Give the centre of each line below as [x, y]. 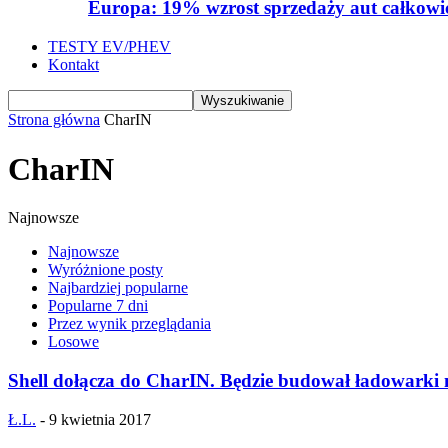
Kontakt [73, 65]
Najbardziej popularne [118, 288]
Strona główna [54, 120]
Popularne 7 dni [98, 306]
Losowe [73, 342]
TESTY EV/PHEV [109, 47]
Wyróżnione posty [105, 270]
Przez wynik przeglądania [129, 324]
